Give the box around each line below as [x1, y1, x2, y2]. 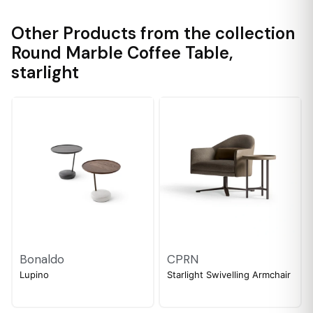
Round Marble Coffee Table [11, 42, 229, 64]
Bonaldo [20, 252, 64, 267]
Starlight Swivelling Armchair [167, 269, 291, 280]
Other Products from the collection [11, 22, 295, 44]
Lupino [20, 269, 49, 280]
